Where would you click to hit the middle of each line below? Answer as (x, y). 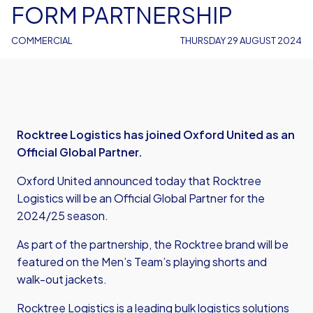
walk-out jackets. (62, 279)
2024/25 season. (64, 216)
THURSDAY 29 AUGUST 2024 (241, 41)
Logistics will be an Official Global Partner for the (141, 198)
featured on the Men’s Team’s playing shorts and (142, 262)
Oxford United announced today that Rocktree (139, 181)
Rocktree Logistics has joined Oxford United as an (156, 134)
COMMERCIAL (42, 41)
